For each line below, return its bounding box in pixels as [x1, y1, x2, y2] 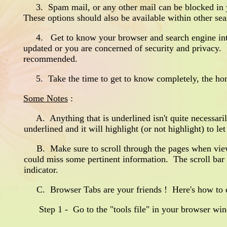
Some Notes [23, 93, 68, 103]
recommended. [23, 54, 78, 64]
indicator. [24, 165, 58, 175]
